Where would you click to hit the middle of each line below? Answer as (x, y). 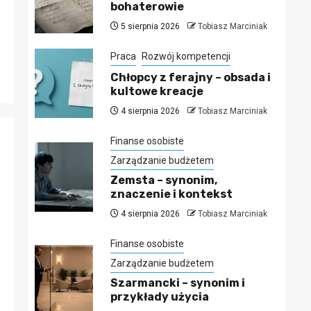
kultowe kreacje (157, 91)
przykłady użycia (159, 296)
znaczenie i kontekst (171, 194)
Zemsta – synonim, (163, 180)
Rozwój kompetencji (186, 56)
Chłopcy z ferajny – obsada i (190, 77)
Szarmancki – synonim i (177, 283)
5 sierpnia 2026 (149, 26)
